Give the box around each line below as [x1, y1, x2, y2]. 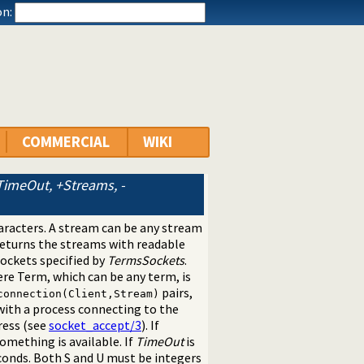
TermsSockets [107, 252, 184, 269]
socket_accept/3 [49, 317, 141, 334]
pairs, [159, 284, 193, 301]
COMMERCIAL [22, 132, 110, 152]
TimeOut [136, 333, 184, 350]
